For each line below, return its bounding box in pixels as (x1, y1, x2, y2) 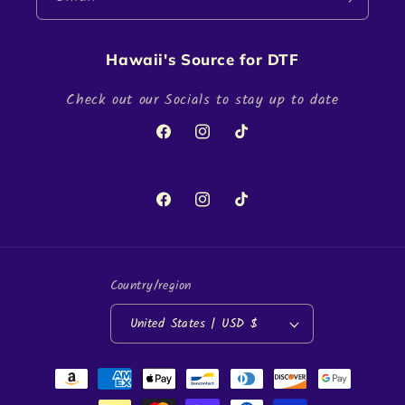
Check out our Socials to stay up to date (66, 89, 339, 112)
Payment (32, 358, 91, 381)
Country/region (109, 275, 192, 296)
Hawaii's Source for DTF (106, 50, 299, 70)
